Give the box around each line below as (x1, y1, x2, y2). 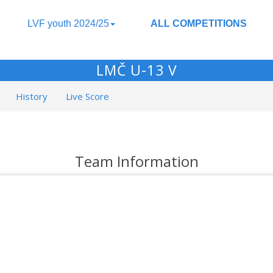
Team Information (74, 151, 199, 171)
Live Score (66, 90, 109, 102)
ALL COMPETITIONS (151, 18, 247, 29)
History (16, 90, 48, 102)
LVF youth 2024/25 (27, 18, 109, 29)
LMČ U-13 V (96, 60, 177, 80)
